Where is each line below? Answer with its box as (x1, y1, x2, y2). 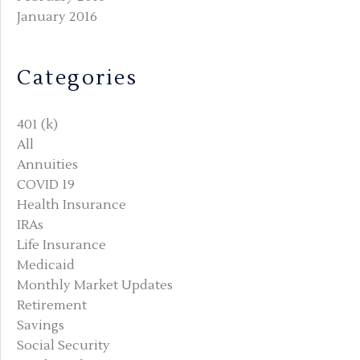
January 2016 (17, 8, 97, 25)
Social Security (17, 337, 110, 354)
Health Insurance (17, 197, 126, 214)
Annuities (17, 157, 78, 174)
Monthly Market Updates (17, 277, 173, 294)
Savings (17, 317, 64, 334)
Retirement (17, 297, 87, 314)
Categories (17, 64, 137, 92)
